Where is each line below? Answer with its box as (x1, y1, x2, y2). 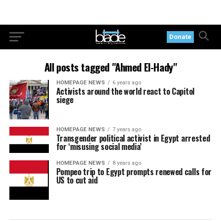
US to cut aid (56, 174, 98, 186)
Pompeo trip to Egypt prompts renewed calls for (56, 166, 212, 178)
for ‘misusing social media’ (56, 140, 142, 152)
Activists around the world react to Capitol (56, 85, 194, 97)
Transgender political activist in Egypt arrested (56, 132, 210, 144)
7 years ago (112, 126, 141, 133)
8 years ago (112, 160, 141, 167)
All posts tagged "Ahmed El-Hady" (44, 59, 177, 74)
